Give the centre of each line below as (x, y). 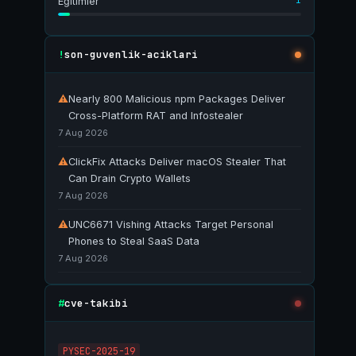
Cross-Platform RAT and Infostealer (156, 116)
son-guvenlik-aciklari (131, 54)
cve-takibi (96, 303)
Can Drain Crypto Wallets (130, 178)
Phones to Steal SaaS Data (134, 241)
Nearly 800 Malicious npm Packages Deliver (177, 99)
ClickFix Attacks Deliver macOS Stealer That (177, 162)
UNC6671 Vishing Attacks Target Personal (171, 224)
